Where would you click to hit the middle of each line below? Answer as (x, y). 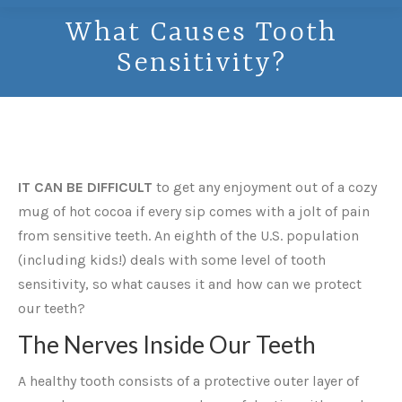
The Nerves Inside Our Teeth (167, 345)
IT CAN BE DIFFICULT (85, 187)
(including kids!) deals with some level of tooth (172, 260)
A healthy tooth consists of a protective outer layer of (188, 381)
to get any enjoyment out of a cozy (265, 187)
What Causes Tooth (201, 33)
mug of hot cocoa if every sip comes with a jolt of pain (194, 211)
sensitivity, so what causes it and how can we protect (190, 284)
